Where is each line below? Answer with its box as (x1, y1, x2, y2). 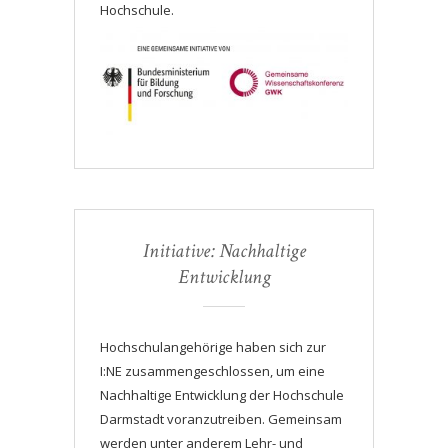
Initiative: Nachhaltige (142, 238, 306, 265)
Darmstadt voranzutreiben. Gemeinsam (100, 410, 342, 429)
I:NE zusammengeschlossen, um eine (100, 362, 325, 381)
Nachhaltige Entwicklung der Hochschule (100, 386, 344, 405)
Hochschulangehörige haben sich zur (100, 338, 326, 357)
